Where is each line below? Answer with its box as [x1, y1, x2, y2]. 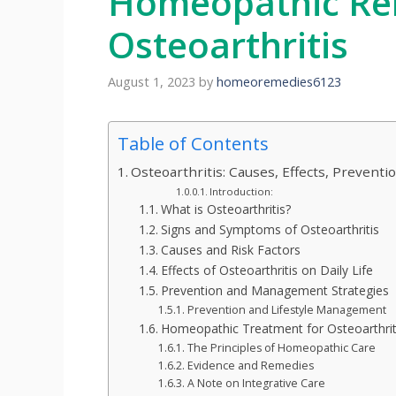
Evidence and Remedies [187, 358, 314, 374]
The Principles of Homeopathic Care [187, 340, 376, 356]
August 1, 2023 [108, 73, 195, 91]
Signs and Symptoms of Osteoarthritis [160, 221, 379, 239]
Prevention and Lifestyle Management [187, 302, 386, 318]
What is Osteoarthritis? [160, 201, 291, 218]
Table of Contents [118, 131, 269, 156]
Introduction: [209, 185, 273, 199]
